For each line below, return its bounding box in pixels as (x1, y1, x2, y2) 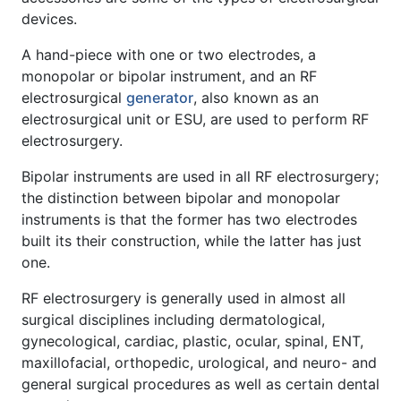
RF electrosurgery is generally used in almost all (21, 288, 346, 307)
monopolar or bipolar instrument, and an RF (21, 66, 317, 85)
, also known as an (193, 88, 319, 107)
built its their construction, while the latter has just (21, 231, 362, 250)
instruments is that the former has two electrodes (21, 209, 357, 228)
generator (126, 88, 193, 107)
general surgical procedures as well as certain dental (21, 374, 380, 393)
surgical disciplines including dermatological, (21, 310, 325, 328)
